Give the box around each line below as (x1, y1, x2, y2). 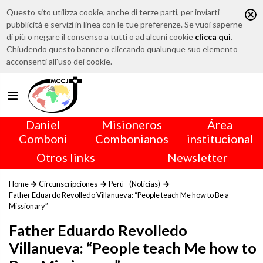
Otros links (36, 150, 95, 164)
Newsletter (167, 150, 228, 164)
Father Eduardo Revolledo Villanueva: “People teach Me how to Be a (9, 190, 229, 200)
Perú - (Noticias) (109, 179, 160, 188)
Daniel (25, 117, 60, 131)
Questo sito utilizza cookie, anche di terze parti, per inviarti (6, 7, 220, 17)
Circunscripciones (39, 179, 97, 188)
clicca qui (195, 32, 231, 42)
